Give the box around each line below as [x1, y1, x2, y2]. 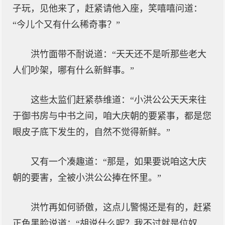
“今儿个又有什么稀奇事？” [13, 20, 120, 30]
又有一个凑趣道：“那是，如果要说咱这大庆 [31, 157, 206, 167]
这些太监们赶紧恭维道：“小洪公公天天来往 [31, 95, 206, 105]
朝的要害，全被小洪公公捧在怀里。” [13, 173, 161, 183]
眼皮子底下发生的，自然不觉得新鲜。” [13, 127, 170, 137]
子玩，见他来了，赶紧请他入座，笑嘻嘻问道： [13, 4, 202, 14]
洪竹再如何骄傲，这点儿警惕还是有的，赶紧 [31, 202, 211, 212]
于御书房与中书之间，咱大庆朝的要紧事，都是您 [13, 111, 211, 121]
